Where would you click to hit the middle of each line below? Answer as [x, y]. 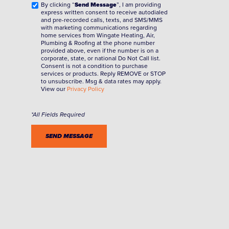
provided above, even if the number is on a [100, 51]
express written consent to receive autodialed [104, 12]
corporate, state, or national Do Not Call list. [101, 58]
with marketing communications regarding [99, 28]
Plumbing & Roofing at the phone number [98, 43]
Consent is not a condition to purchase [94, 66]
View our [54, 89]
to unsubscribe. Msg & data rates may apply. [101, 81]
